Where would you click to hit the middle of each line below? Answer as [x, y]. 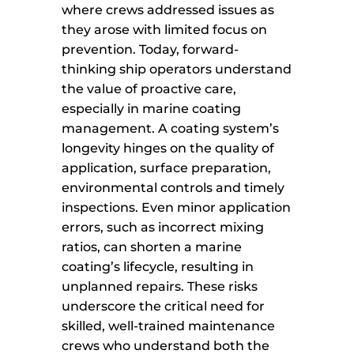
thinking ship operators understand [177, 70]
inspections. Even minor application [177, 208]
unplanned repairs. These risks [160, 287]
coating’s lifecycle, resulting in [158, 267]
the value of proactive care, [149, 89]
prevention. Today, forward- [151, 50]
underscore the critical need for [164, 307]
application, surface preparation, [167, 168]
